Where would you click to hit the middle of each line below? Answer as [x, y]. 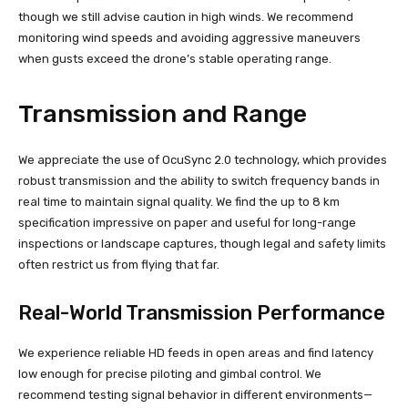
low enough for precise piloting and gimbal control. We [170, 374]
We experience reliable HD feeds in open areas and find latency [196, 353]
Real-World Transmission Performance [202, 313]
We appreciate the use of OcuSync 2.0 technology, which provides [203, 160]
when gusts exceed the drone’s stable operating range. [175, 59]
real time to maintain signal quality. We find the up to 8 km [179, 202]
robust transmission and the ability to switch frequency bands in [199, 181]
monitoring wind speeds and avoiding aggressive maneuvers [189, 38]
